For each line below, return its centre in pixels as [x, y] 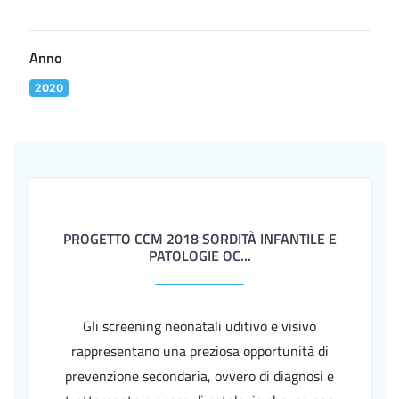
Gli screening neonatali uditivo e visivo [199, 326]
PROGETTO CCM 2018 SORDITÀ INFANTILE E [199, 239]
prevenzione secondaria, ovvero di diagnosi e [199, 376]
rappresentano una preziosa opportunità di [199, 351]
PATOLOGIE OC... [199, 256]
